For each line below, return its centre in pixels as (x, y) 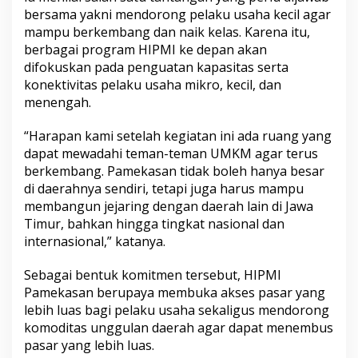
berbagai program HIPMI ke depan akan (145, 49)
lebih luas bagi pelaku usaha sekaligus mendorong (177, 310)
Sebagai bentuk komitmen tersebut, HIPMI (153, 274)
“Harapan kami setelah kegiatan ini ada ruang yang (178, 135)
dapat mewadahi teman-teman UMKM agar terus (171, 153)
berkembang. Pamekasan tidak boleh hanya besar (174, 171)
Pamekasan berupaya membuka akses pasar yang (175, 292)
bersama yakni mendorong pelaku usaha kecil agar (177, 14)
